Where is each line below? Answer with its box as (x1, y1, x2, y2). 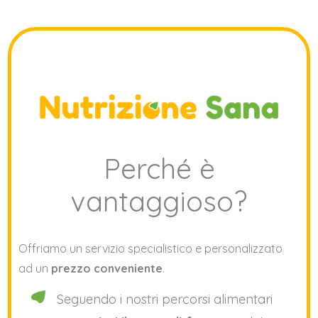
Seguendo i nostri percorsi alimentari (57, 290, 273, 307)
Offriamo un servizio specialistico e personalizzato (18, 241, 283, 256)
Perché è (103, 151, 215, 187)
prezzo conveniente (51, 261, 163, 275)
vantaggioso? (71, 184, 247, 219)
